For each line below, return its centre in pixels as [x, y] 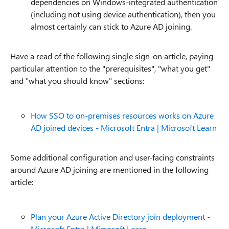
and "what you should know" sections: [77, 81]
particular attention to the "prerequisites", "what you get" [110, 68]
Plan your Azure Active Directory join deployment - [120, 216]
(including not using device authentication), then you [123, 14]
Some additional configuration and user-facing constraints [112, 157]
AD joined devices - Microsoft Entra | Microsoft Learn [124, 128]
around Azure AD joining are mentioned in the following [109, 169]
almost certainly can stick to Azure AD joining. [111, 26]
